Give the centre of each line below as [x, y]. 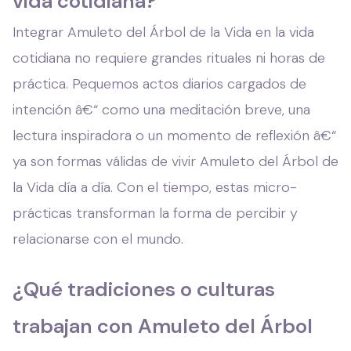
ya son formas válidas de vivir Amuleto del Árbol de [175, 161]
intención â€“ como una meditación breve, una [161, 109]
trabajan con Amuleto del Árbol [163, 326]
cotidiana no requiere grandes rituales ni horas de [169, 58]
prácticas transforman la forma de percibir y [155, 213]
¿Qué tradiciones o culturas [144, 289]
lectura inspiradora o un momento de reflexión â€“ [174, 135]
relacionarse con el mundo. [98, 239]
